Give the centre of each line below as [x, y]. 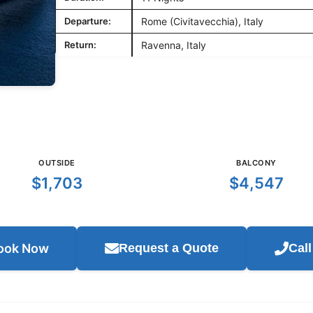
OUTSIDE [57, 163]
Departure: [88, 21]
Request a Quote [168, 248]
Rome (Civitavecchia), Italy [202, 21]
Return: [80, 45]
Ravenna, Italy [174, 45]
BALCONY [256, 163]
